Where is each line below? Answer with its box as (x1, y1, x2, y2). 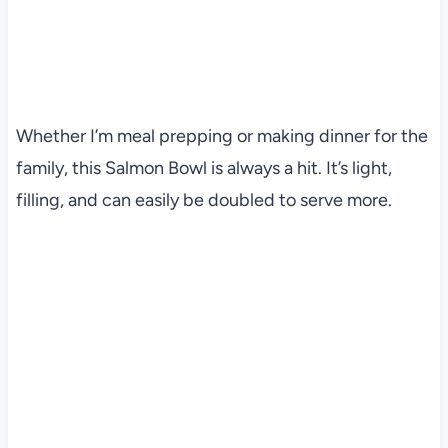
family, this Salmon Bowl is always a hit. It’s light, (15, 156, 392, 179)
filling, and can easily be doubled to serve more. (15, 188, 392, 211)
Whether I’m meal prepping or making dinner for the (15, 124, 428, 147)
